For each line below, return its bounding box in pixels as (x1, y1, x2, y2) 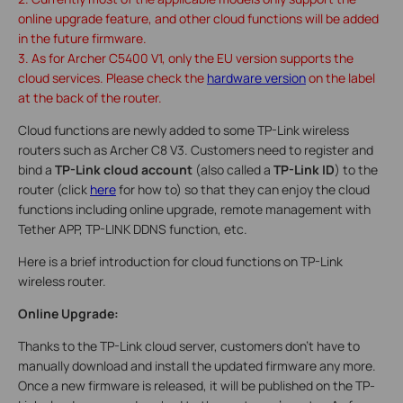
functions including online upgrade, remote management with (18, 200, 371, 218)
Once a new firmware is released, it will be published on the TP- (18, 376, 375, 394)
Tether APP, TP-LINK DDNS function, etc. (18, 219, 247, 237)
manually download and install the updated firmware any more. (18, 356, 376, 374)
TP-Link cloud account (55, 160, 193, 178)
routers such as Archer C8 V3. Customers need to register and (18, 140, 373, 158)
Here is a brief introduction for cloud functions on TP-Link (18, 252, 343, 270)
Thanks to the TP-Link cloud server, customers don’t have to (18, 336, 360, 354)
